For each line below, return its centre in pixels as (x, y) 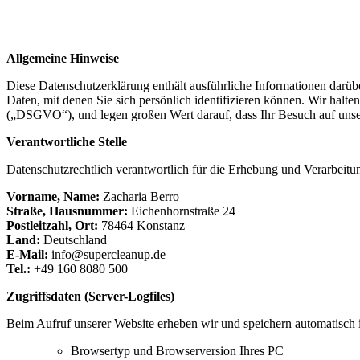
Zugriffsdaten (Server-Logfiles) (90, 296)
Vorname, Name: (55, 196)
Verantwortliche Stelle (67, 141)
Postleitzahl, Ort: (54, 225)
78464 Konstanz (143, 225)
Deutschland (75, 239)
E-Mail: (29, 254)
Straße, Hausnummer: (69, 211)
